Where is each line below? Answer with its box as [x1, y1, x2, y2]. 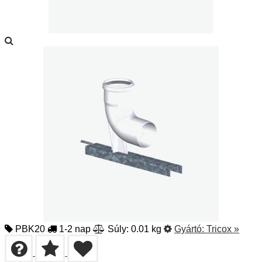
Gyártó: [174, 224, 206, 234]
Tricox [206, 224, 232, 234]
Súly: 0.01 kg [105, 224, 161, 234]
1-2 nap [57, 224, 91, 234]
